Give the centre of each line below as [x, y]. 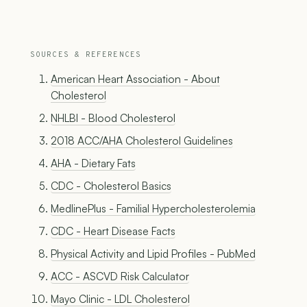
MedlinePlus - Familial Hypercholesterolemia [153, 209]
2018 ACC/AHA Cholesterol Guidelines [142, 141]
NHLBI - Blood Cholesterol [113, 118]
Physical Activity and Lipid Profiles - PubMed [153, 254]
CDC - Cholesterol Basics [111, 186]
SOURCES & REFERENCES [86, 55]
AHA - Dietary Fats [93, 163]
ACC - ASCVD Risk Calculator [120, 277]
